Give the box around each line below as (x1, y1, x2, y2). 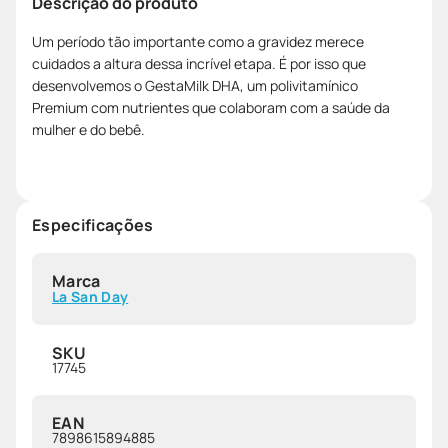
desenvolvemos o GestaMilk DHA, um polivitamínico (32, 75, 358, 95)
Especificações (32, 213, 154, 236)
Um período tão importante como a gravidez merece (32, 31, 364, 51)
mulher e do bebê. (32, 119, 145, 139)
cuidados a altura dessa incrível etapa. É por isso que (32, 53, 366, 73)
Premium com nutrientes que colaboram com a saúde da (32, 97, 390, 117)
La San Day (52, 286, 129, 306)
